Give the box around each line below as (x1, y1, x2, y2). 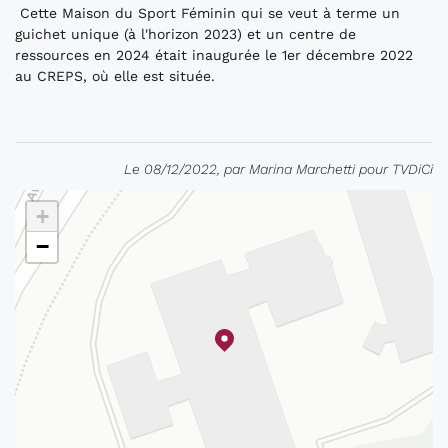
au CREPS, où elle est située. (15, 68, 215, 85)
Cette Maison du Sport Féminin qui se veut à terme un (15, 5, 400, 22)
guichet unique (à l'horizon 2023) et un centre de (15, 26, 356, 43)
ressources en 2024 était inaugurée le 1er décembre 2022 (15, 47, 413, 64)
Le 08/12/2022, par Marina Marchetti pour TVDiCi (124, 161, 433, 178)
